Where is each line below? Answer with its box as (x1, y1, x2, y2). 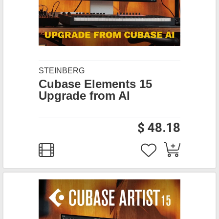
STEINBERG (39, 66, 85, 75)
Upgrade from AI (39, 89, 130, 102)
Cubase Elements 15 (39, 77, 152, 90)
